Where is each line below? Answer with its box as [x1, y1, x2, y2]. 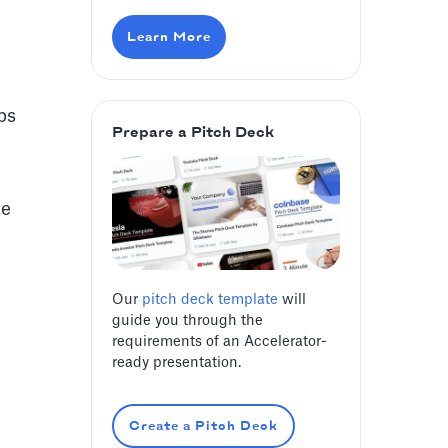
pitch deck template [142, 293, 278, 308]
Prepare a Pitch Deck [112, 125, 274, 142]
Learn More [127, 30, 211, 45]
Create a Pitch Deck [129, 419, 278, 434]
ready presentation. [112, 356, 241, 371]
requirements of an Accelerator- [112, 335, 327, 350]
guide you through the [112, 314, 263, 329]
